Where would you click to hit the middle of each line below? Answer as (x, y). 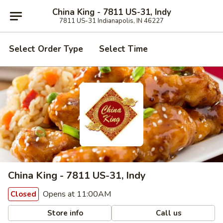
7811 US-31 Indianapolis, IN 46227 (111, 21)
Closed (23, 194)
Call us (168, 213)
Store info (64, 213)
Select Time (123, 49)
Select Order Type (46, 49)
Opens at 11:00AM (76, 194)
